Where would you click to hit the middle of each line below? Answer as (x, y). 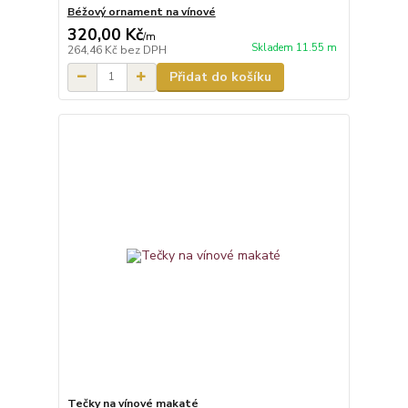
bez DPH (143, 50)
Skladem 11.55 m (294, 47)
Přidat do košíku (220, 76)
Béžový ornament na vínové (141, 11)
